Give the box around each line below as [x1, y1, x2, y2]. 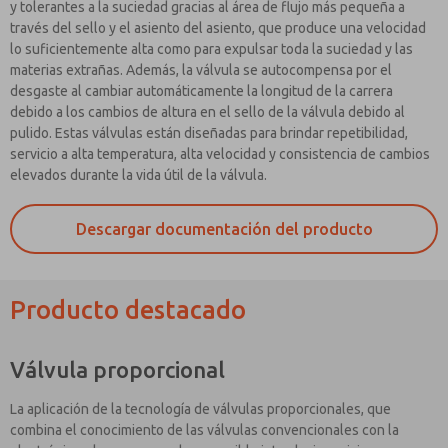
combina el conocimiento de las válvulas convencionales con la [10, 421, 399, 438]
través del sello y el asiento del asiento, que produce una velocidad [10, 19, 426, 36]
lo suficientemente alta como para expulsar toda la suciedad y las [10, 40, 413, 57]
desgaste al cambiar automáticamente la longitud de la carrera [10, 82, 393, 99]
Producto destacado [10, 295, 246, 324]
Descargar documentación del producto [75, 219, 373, 238]
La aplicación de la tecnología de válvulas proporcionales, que [10, 400, 391, 417]
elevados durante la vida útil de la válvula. [10, 166, 267, 183]
